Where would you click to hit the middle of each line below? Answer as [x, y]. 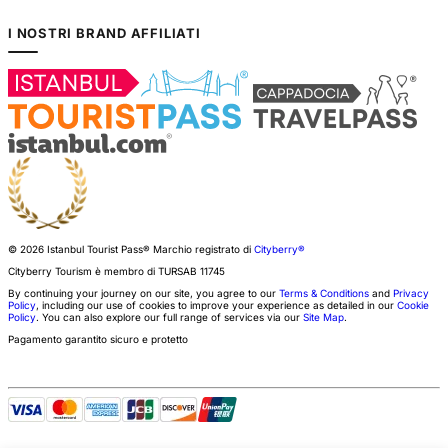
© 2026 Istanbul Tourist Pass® [80, 249]
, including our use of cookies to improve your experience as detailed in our [216, 305]
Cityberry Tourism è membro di [83, 271]
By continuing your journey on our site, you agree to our [143, 293]
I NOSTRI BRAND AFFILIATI [104, 33]
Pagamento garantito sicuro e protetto [98, 339]
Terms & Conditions [324, 293]
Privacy [411, 293]
